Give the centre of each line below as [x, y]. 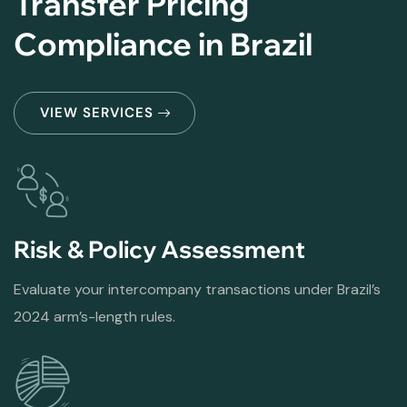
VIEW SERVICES [97, 112]
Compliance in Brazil [163, 44]
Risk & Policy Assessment [159, 249]
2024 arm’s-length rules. [94, 316]
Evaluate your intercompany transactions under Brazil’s [197, 289]
